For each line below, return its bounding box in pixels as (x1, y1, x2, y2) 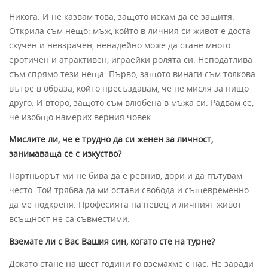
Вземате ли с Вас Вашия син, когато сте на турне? (9, 235, 215, 247)
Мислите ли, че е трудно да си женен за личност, (9, 133, 213, 145)
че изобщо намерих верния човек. (9, 111, 153, 123)
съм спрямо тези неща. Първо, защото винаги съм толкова (9, 68, 255, 80)
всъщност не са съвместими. (9, 213, 130, 225)
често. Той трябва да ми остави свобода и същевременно (9, 184, 249, 196)
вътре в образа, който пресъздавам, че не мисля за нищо (9, 82, 249, 94)
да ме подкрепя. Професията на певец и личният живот (9, 199, 242, 211)
